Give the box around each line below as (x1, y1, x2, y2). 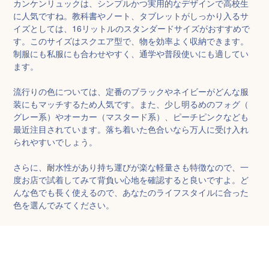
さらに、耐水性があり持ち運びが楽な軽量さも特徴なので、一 (13, 160, 249, 173)
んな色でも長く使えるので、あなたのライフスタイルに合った (13, 186, 249, 198)
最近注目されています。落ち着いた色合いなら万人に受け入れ (13, 122, 249, 135)
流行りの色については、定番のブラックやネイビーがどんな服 (13, 85, 249, 97)
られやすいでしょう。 (13, 135, 103, 148)
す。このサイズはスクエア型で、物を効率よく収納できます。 (13, 34, 249, 47)
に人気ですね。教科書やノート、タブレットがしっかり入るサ (13, 9, 249, 22)
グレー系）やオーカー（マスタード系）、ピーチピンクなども (13, 110, 249, 122)
